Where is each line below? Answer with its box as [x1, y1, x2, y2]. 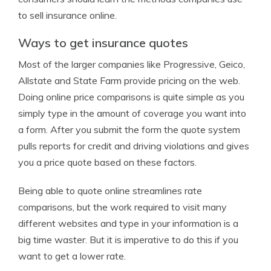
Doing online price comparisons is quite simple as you [18, 91, 244, 103]
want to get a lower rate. [18, 250, 126, 262]
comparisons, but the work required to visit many [18, 201, 227, 213]
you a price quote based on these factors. [18, 156, 197, 168]
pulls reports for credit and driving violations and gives [18, 140, 249, 152]
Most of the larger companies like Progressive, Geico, [18, 58, 245, 70]
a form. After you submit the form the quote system [18, 123, 240, 135]
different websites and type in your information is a [18, 217, 238, 229]
